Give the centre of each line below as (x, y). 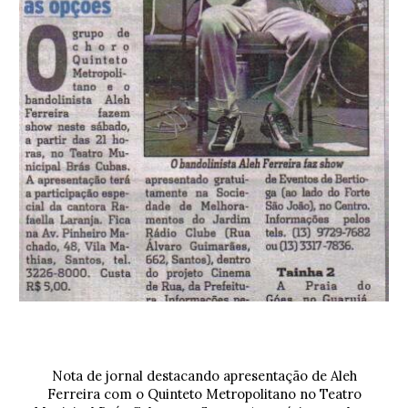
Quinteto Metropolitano (221, 394)
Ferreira (73, 394)
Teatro (340, 394)
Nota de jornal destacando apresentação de (191, 376)
